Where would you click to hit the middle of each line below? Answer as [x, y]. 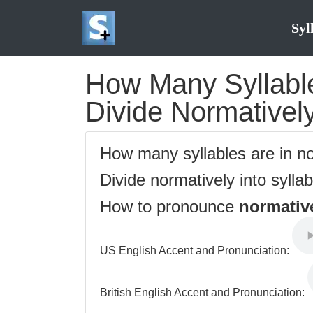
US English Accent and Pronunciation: [196, 250]
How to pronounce [169, 206]
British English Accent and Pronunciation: [204, 292]
